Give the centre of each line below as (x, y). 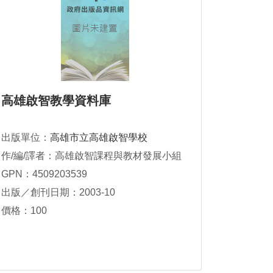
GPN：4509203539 (44, 174)
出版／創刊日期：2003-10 (58, 193)
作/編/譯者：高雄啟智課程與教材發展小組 (91, 156)
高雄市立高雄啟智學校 (99, 138)
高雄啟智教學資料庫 (56, 101)
